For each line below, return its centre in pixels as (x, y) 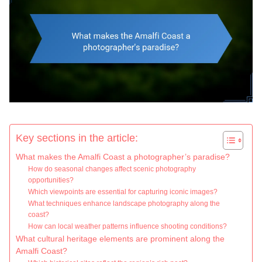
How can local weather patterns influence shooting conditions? (128, 227)
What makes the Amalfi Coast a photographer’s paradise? (123, 157)
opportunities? (51, 180)
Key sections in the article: (77, 138)
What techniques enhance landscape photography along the (124, 204)
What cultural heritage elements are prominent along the (120, 239)
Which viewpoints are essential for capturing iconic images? (123, 192)
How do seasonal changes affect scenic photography (112, 169)
